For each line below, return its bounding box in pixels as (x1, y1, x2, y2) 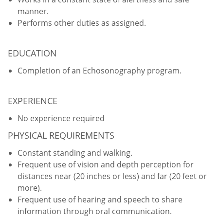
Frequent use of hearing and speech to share (18, 194, 182, 205)
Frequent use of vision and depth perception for (18, 159, 194, 170)
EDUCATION (8, 47, 57, 59)
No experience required (18, 112, 105, 124)
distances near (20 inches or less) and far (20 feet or (18, 170, 207, 182)
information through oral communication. (18, 205, 172, 217)
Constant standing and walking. (18, 147, 132, 158)
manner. (18, 5, 49, 17)
